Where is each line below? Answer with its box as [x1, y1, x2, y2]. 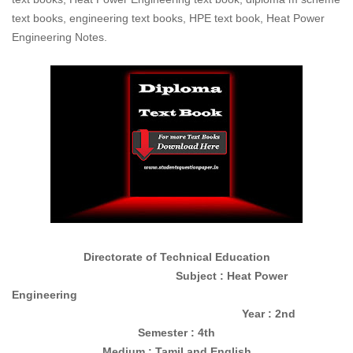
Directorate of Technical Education [83, 251, 270, 263]
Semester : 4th [138, 326, 215, 339]
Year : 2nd [12, 307, 295, 320]
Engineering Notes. [12, 31, 107, 43]
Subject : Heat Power [12, 269, 288, 282]
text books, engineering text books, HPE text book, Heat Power [12, 12, 325, 24]
